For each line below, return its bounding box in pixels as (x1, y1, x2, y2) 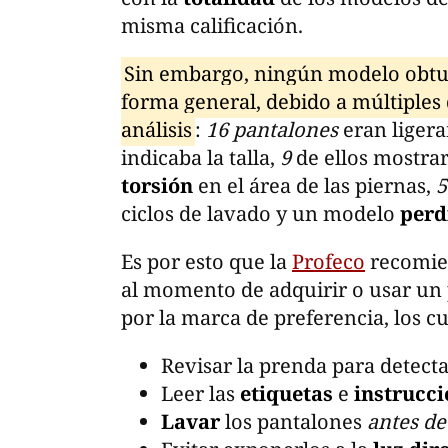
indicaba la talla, (121, 143, 280, 171)
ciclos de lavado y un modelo (121, 199, 400, 227)
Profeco (292, 247, 365, 275)
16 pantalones (205, 115, 338, 143)
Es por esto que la (121, 247, 292, 275)
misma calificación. (121, 11, 303, 39)
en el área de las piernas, (193, 171, 436, 199)
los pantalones (225, 407, 367, 435)
